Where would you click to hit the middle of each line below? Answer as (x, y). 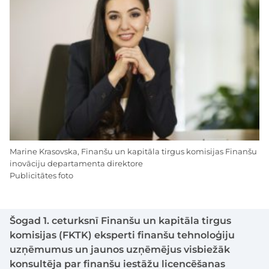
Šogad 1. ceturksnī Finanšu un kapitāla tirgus (120, 220)
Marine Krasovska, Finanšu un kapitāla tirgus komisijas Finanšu (133, 151)
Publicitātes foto (41, 175)
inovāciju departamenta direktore (76, 163)
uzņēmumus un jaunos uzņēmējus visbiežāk (120, 249)
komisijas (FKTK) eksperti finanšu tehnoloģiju (122, 235)
